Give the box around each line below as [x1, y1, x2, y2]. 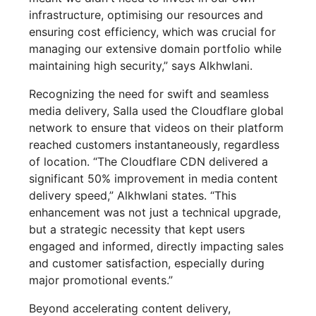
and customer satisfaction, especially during [29, 256, 265, 271]
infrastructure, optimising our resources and [29, 8, 264, 23]
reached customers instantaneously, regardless [29, 138, 280, 152]
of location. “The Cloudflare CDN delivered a [29, 154, 269, 169]
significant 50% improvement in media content [29, 171, 279, 186]
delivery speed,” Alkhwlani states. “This [29, 188, 237, 203]
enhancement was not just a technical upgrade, [29, 205, 281, 220]
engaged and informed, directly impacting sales [29, 239, 284, 254]
